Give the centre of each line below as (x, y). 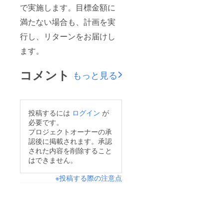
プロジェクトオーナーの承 (70, 132)
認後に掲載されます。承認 (70, 141)
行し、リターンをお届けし (68, 36)
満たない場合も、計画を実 (68, 22)
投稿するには (50, 113)
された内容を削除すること (70, 151)
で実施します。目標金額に (68, 7)
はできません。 (53, 160)
